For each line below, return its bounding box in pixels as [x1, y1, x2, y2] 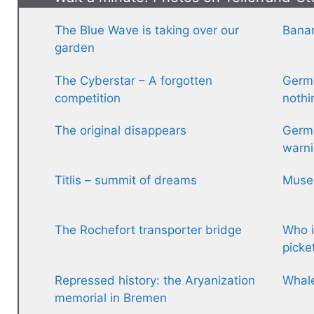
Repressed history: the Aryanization [55, 273, 255, 287]
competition [55, 90, 121, 105]
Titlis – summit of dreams [55, 173, 197, 188]
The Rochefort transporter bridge [55, 223, 242, 238]
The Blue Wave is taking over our [55, 23, 239, 38]
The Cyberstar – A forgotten [55, 73, 212, 88]
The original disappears [55, 123, 186, 137]
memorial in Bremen [55, 290, 167, 305]
